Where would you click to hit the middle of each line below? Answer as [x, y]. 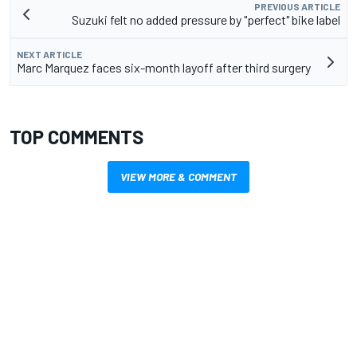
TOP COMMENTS [76, 136]
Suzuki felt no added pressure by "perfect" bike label [206, 19]
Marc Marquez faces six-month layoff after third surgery [164, 67]
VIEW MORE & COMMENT [178, 176]
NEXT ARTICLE [49, 54]
